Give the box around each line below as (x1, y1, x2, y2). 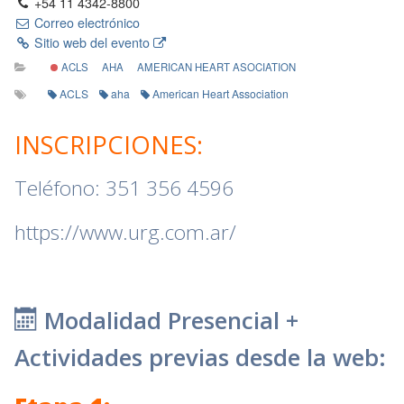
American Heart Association (151, 85, 289, 101)
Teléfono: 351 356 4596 (14, 174, 234, 203)
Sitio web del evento (31, 32, 154, 51)
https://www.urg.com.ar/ (14, 217, 236, 246)
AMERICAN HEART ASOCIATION (137, 60, 297, 74)
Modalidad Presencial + (38, 304, 298, 337)
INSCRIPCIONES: (14, 127, 203, 161)
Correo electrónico (31, 13, 141, 32)
